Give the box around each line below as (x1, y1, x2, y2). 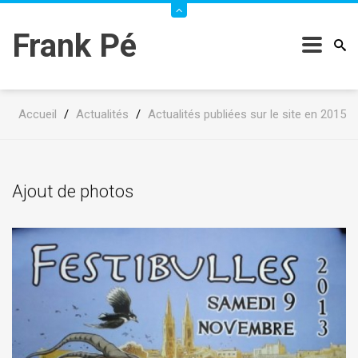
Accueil (18, 107, 57, 121)
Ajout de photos (12, 181, 133, 201)
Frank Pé (12, 27, 137, 65)
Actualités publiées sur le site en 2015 (148, 107, 346, 121)
